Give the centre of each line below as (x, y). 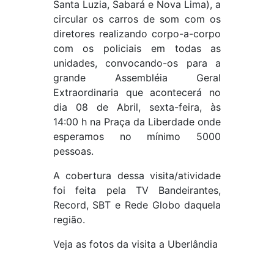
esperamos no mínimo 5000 (137, 136)
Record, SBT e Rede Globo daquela (137, 205)
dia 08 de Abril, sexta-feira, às (137, 107)
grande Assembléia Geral (137, 78)
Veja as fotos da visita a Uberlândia (135, 244)
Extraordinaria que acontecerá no (137, 92)
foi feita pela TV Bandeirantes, (137, 190)
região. (69, 220)
